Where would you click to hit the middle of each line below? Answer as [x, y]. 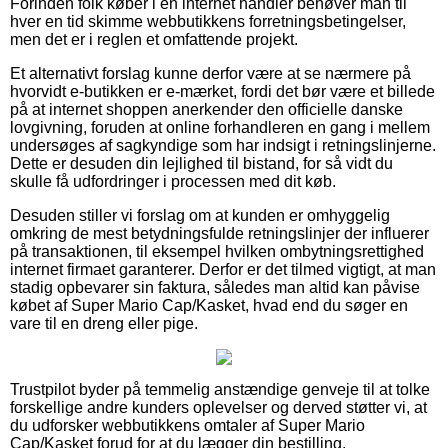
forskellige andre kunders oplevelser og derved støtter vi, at [218, 407]
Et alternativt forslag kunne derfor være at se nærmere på [210, 73]
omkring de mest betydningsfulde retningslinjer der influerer [219, 233]
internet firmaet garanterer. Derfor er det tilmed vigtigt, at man [223, 269]
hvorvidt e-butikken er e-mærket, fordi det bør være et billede [222, 91]
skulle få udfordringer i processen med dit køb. [173, 181]
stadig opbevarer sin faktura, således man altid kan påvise [215, 287]
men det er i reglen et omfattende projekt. [154, 39]
